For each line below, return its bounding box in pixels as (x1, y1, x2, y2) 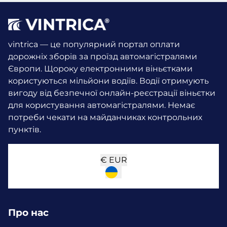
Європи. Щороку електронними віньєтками (8, 63, 193, 73)
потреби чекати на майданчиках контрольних (8, 112, 202, 122)
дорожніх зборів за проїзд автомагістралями (8, 51, 197, 61)
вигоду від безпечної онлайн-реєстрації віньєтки (8, 88, 215, 98)
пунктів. (8, 124, 41, 134)
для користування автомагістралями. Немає (8, 100, 195, 110)
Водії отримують (139, 75, 209, 86)
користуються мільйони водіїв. (8, 75, 139, 86)
